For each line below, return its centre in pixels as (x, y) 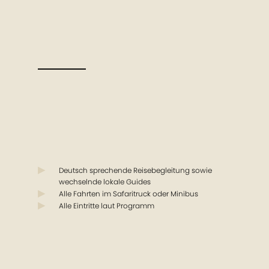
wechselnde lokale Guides (104, 182)
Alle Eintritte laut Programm (106, 206)
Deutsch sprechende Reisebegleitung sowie (135, 171)
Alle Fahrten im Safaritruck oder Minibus (128, 194)
